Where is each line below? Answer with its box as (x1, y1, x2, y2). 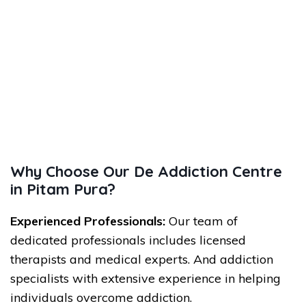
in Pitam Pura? (10, 180, 115, 199)
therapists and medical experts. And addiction (10, 251, 273, 267)
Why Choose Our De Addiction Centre (10, 162, 282, 181)
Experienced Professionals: (10, 213, 165, 229)
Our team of (165, 213, 238, 229)
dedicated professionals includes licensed (10, 232, 246, 248)
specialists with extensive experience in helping (10, 270, 281, 286)
